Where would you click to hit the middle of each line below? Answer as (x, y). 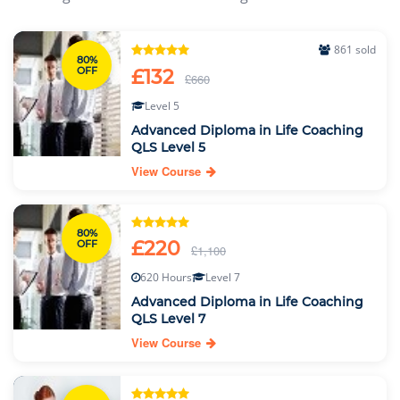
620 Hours (166, 277)
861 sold (355, 50)
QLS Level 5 (168, 147)
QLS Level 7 (168, 319)
